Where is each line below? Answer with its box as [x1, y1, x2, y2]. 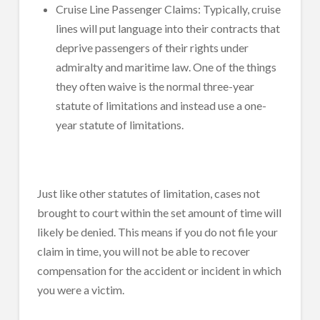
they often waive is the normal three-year [56, 79, 255, 93]
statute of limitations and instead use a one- [56, 98, 267, 112]
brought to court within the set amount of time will [36, 205, 281, 219]
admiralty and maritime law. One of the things [56, 59, 277, 74]
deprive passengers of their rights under [56, 40, 249, 54]
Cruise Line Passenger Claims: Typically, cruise [56, 1, 281, 16]
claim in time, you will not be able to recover [36, 244, 250, 258]
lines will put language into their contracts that [56, 21, 281, 35]
